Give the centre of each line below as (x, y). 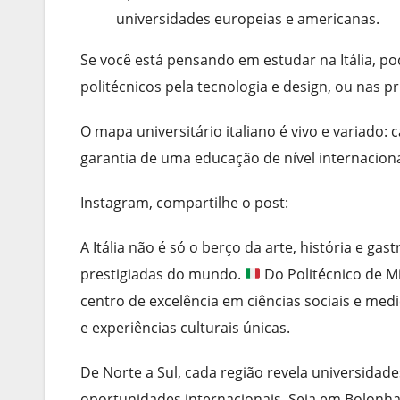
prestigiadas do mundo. (162, 274)
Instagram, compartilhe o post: (184, 202)
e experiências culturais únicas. (185, 327)
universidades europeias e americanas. (248, 18)
